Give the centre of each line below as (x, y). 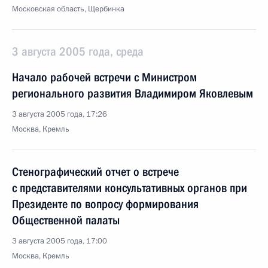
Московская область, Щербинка (68, 9)
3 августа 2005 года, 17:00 (60, 241)
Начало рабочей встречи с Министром (104, 77)
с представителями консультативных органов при (130, 188)
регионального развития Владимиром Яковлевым (133, 93)
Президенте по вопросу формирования (105, 204)
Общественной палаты (66, 220)
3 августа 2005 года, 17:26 (60, 114)
